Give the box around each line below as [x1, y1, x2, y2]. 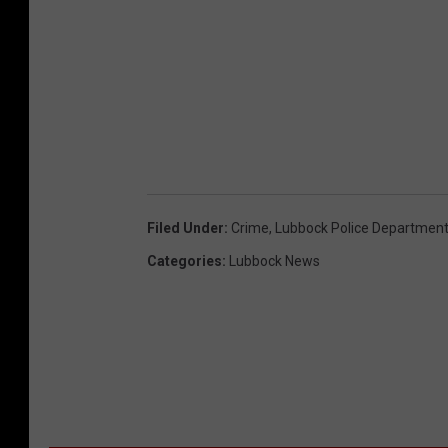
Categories [147, 252, 222, 269]
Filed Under [147, 219, 224, 236]
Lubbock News [229, 252, 320, 269]
